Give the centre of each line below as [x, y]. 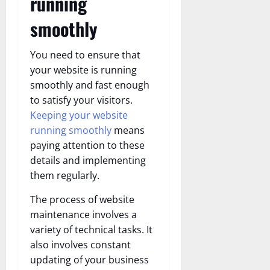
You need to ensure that [85, 55]
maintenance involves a [83, 215]
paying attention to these [87, 146]
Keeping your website [79, 115]
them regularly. [65, 176]
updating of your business [89, 260]
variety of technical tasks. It [91, 230]
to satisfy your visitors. [81, 100]
